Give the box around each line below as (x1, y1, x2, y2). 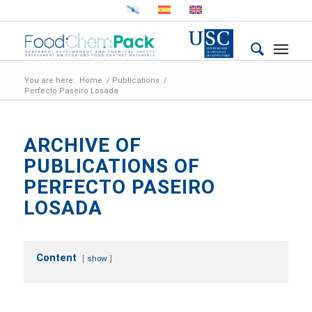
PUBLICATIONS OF (23, 155, 200, 178)
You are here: (24, 76, 75, 85)
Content (36, 252, 77, 263)
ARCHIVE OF (23, 134, 141, 157)
